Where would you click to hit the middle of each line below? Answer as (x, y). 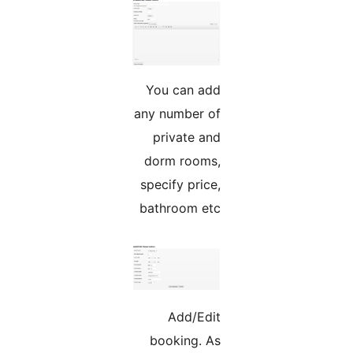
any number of (273, 114)
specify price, (276, 185)
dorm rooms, (278, 161)
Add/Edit (290, 317)
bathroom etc (275, 208)
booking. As (281, 341)
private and (282, 137)
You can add (279, 90)
